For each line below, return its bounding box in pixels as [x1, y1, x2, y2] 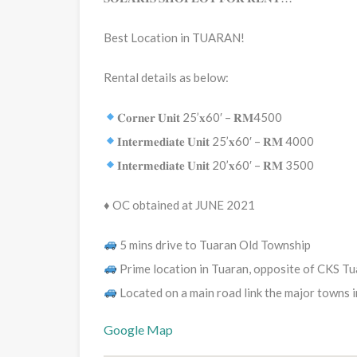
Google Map [104, 321, 173, 337]
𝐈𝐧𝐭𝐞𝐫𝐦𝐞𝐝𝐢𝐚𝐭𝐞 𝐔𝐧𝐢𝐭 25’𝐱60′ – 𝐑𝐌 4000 [117, 133, 315, 148]
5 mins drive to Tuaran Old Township [117, 237, 312, 252]
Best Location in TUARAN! [104, 29, 245, 45]
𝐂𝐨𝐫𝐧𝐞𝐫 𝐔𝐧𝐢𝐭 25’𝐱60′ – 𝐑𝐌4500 [117, 109, 283, 124]
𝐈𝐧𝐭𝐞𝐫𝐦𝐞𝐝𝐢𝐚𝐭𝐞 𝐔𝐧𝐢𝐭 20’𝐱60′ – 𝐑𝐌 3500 [117, 157, 315, 172]
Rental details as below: [104, 69, 229, 84]
